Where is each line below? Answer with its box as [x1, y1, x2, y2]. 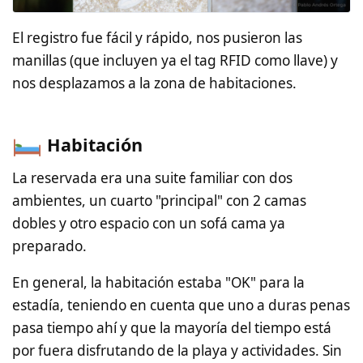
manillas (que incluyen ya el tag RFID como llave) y [12, 51, 338, 70]
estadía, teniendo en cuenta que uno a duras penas [12, 296, 350, 315]
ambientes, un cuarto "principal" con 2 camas [12, 190, 306, 210]
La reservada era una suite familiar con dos [12, 168, 293, 187]
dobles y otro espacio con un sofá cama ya [12, 213, 285, 233]
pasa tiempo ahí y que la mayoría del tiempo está [12, 318, 331, 338]
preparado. [12, 236, 87, 255]
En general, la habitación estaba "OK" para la [12, 273, 305, 293]
